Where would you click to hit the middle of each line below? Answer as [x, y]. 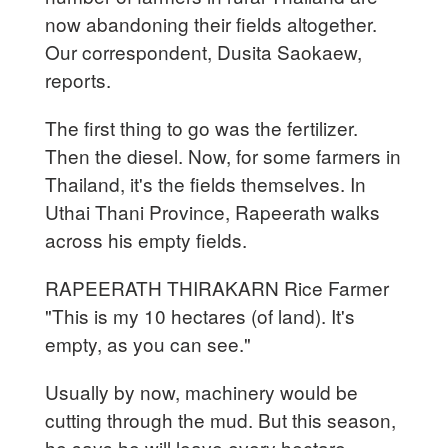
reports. [78, 79]
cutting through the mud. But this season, [221, 419]
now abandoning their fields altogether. [211, 23]
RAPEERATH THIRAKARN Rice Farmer [217, 287]
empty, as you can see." [148, 343]
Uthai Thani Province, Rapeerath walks [213, 211]
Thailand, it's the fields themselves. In [206, 183]
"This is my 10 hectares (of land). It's [200, 315]
